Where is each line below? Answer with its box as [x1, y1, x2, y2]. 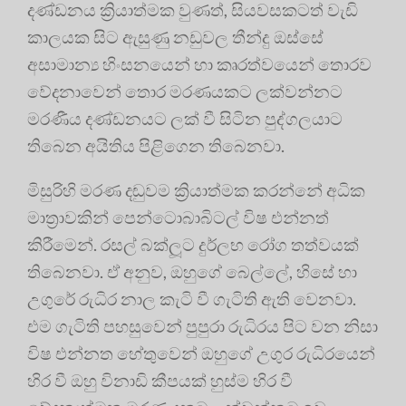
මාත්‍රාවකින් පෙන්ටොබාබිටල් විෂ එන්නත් [27, 207, 329, 228]
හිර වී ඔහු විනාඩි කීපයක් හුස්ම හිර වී [27, 370, 293, 391]
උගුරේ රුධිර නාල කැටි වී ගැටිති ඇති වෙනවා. [27, 288, 356, 310]
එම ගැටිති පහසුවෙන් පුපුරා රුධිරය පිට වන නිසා [27, 315, 378, 337]
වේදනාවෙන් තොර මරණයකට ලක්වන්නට [27, 81, 343, 102]
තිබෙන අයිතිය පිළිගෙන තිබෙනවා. [27, 135, 285, 157]
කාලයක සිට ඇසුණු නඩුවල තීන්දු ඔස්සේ [27, 26, 324, 48]
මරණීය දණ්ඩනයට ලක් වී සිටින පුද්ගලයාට [27, 108, 343, 130]
